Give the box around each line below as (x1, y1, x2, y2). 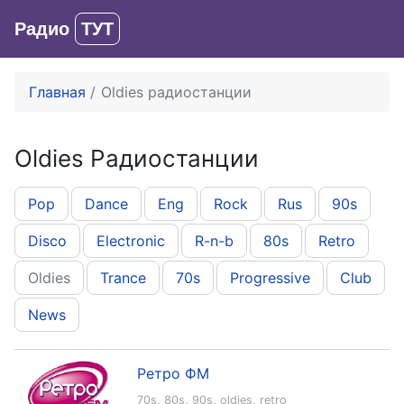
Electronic (96, 232, 165, 250)
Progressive (230, 269, 310, 287)
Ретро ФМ (137, 364, 209, 382)
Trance (100, 269, 146, 287)
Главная (29, 83, 86, 101)
